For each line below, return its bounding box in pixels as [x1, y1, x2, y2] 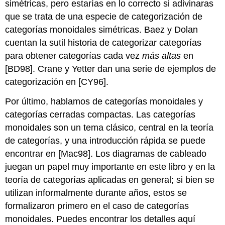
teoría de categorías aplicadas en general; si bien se [5, 174, 215, 185]
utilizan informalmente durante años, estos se [5, 187, 187, 198]
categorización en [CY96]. [5, 77, 109, 87]
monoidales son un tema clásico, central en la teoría [5, 122, 214, 133]
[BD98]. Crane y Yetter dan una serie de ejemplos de [5, 64, 216, 74]
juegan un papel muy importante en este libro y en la [5, 161, 215, 172]
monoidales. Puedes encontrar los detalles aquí [5, 213, 196, 224]
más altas [142, 51, 181, 61]
